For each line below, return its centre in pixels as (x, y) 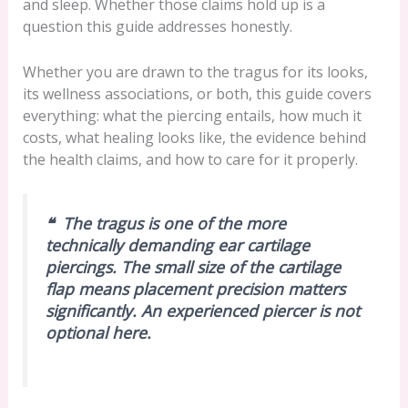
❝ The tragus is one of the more (165, 224)
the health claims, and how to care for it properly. (190, 159)
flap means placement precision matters (195, 289)
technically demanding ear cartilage (177, 245)
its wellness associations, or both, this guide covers (197, 93)
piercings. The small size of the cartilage (193, 267)
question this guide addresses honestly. (157, 27)
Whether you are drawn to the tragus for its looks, (195, 71)
